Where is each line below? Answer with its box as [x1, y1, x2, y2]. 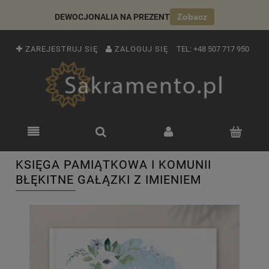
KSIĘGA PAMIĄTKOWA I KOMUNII [16, 157, 211, 172]
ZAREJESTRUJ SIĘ [25, 44, 98, 54]
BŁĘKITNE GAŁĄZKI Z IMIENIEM [16, 172, 201, 187]
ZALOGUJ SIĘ [115, 44, 168, 54]
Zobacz [177, 12, 207, 22]
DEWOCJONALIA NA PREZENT [55, 12, 170, 22]
